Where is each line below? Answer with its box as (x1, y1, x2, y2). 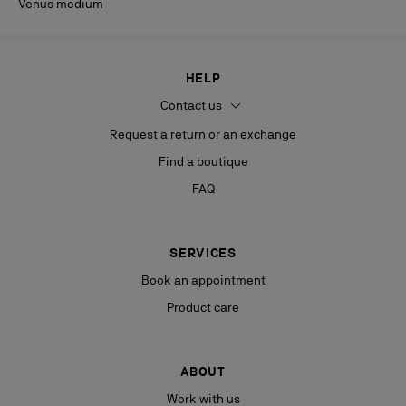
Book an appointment (140, 273, 266, 288)
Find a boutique (158, 154, 248, 169)
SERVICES (169, 246, 237, 261)
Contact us (159, 98, 225, 112)
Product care (167, 300, 239, 315)
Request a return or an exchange (110, 127, 296, 142)
